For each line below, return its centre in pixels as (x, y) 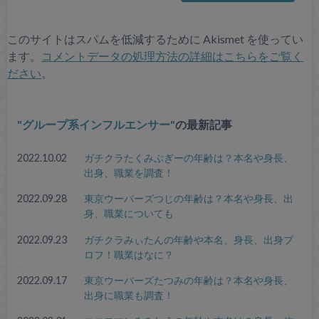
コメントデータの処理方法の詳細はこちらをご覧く (172, 56)
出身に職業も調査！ (129, 295)
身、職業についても (129, 214)
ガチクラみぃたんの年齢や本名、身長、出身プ (188, 239)
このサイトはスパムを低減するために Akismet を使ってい (155, 39)
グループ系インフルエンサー (96, 124)
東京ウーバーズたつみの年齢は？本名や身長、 (188, 280)
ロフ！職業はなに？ (129, 254)
